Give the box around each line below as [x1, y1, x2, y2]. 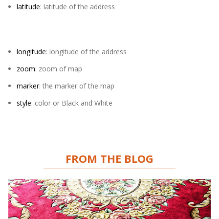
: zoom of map [35, 64, 82, 73]
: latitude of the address [40, 2, 115, 11]
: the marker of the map [39, 81, 114, 90]
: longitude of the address [46, 47, 127, 56]
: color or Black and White [31, 98, 112, 108]
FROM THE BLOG [66, 151, 153, 166]
